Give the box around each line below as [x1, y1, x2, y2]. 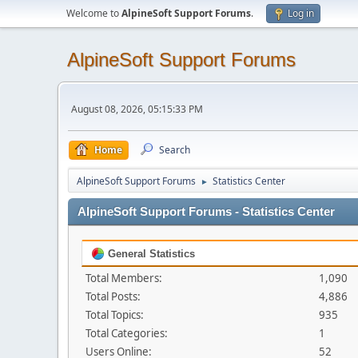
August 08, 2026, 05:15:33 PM [71, 101, 203, 116]
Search [159, 143, 190, 157]
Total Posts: [86, 289, 141, 304]
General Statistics [105, 248, 195, 260]
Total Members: [86, 271, 162, 285]
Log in [288, 6, 314, 20]
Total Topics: [86, 308, 144, 322]
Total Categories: [86, 326, 168, 340]
